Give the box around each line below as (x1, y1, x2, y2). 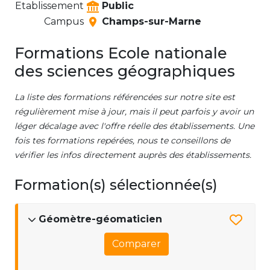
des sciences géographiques (14, 62, 235, 81)
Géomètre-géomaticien (39, 213, 162, 225)
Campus (44, 16, 84, 28)
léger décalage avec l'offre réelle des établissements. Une (14, 121, 254, 132)
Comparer (112, 237, 161, 250)
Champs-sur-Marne (102, 16, 201, 28)
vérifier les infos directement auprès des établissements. (14, 149, 251, 161)
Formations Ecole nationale (14, 44, 227, 63)
